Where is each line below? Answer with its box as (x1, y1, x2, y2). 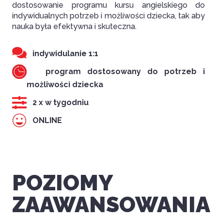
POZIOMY (12, 170, 112, 196)
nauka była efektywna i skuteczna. (12, 22, 139, 31)
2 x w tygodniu (32, 98, 89, 108)
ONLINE (32, 116, 62, 125)
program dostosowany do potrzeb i (46, 67, 205, 77)
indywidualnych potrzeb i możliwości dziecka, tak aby (12, 11, 205, 21)
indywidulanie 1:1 (32, 49, 98, 59)
